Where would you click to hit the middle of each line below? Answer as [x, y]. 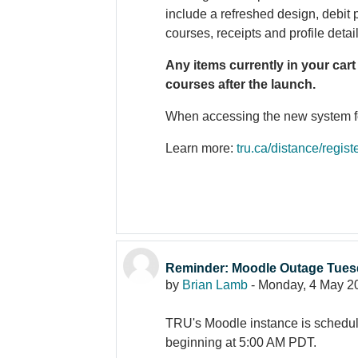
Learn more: [201, 148]
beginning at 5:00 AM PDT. [243, 342]
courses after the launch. [242, 84]
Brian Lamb [215, 284]
